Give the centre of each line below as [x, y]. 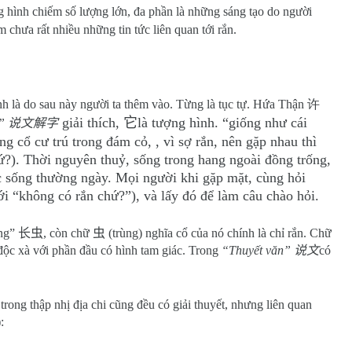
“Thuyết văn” [258, 250]
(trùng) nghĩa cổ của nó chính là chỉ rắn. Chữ [218, 233]
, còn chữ [68, 233]
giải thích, [91, 123]
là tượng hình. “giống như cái [222, 123]
